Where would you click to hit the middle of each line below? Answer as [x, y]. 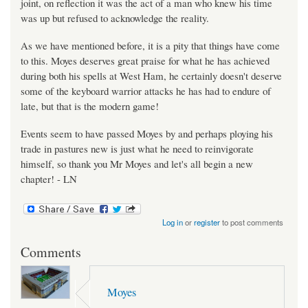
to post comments [252, 222]
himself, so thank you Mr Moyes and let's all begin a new [137, 164]
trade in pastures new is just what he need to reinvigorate [137, 149]
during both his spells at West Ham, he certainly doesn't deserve [151, 76]
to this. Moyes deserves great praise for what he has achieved [145, 61]
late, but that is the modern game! [90, 106]
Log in [173, 222]
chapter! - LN [49, 179]
